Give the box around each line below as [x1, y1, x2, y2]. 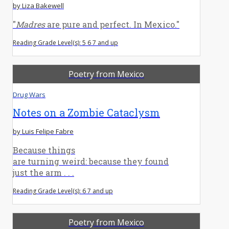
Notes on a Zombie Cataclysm [13, 105, 160, 119]
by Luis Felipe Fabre [13, 126, 74, 136]
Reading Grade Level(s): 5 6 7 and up [13, 38, 118, 47]
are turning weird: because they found [13, 155, 169, 167]
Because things [13, 144, 75, 155]
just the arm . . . [13, 167, 74, 178]
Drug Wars [13, 89, 45, 99]
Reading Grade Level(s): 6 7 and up [13, 186, 113, 195]
